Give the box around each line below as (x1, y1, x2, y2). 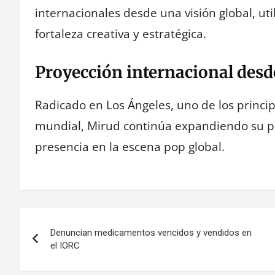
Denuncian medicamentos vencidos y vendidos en (50, 227, 252, 239)
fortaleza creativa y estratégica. (35, 26, 206, 42)
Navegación (19, 207, 132, 233)
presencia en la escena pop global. (35, 138, 225, 155)
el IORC (50, 240, 80, 252)
